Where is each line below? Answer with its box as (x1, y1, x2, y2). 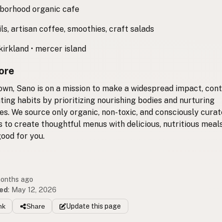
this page (89, 202, 121, 211)
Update (65, 202, 90, 211)
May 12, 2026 (11, 185, 56, 194)
